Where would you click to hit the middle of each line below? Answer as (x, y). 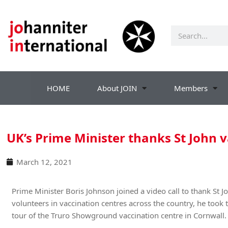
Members (191, 88)
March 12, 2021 (44, 162)
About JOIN (117, 88)
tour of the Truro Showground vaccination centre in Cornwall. (119, 215)
